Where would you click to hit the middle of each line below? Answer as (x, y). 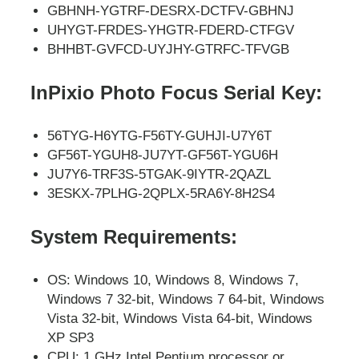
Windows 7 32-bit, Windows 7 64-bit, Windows (186, 299)
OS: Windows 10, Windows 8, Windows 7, (173, 280)
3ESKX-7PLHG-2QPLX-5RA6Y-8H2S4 (161, 193)
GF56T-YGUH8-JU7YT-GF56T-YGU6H (163, 155)
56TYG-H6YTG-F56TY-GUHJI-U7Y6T (160, 135)
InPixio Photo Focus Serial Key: (176, 93)
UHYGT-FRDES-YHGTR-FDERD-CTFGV (171, 30)
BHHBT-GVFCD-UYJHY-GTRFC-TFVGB (169, 49)
